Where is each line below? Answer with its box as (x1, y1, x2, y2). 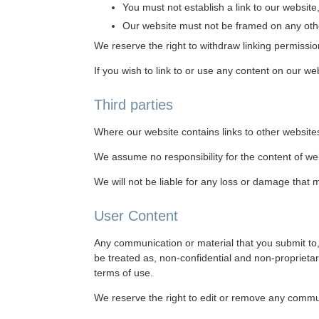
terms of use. (94, 267, 153, 278)
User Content (94, 208, 178, 224)
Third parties (94, 97, 173, 113)
